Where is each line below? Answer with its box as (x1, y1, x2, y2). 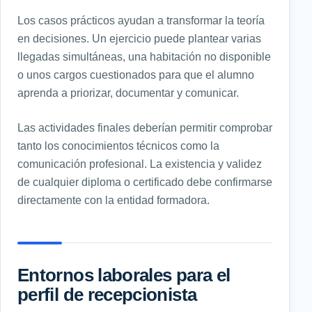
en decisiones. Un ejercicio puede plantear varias (17, 32, 261, 45)
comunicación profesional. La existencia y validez (17, 157, 262, 171)
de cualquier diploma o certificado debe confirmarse (17, 175, 272, 189)
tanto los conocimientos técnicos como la (17, 139, 219, 153)
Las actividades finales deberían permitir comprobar (17, 121, 272, 134)
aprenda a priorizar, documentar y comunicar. (17, 86, 239, 100)
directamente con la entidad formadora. (17, 194, 210, 207)
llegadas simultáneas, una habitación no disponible (17, 50, 271, 63)
